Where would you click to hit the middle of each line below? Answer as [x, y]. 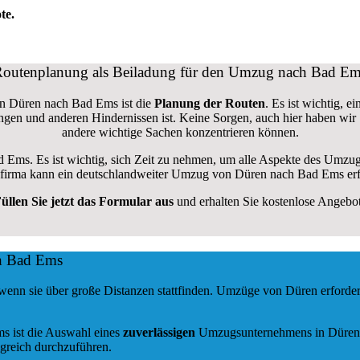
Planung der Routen [208, 103]
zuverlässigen [161, 333]
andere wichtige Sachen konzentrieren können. [180, 132]
